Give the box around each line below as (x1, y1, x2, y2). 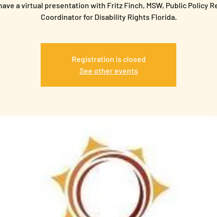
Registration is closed (71, 54, 146, 63)
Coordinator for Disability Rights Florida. (40, 12, 177, 21)
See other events (79, 66, 138, 75)
